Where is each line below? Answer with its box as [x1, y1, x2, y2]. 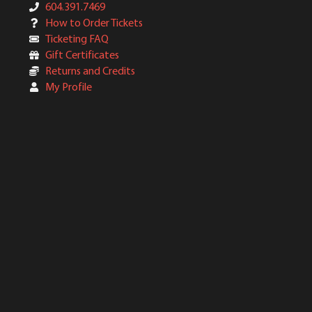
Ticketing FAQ [45, 31, 109, 46]
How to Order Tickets [45, 15, 143, 30]
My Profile [45, 79, 92, 94]
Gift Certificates [45, 47, 119, 62]
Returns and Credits [45, 63, 135, 78]
